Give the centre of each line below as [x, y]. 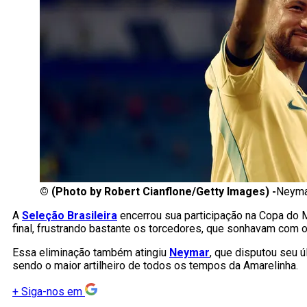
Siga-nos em [52, 292]
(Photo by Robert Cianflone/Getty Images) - [164, 192]
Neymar [189, 253]
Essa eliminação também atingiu [91, 253]
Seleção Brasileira [70, 216]
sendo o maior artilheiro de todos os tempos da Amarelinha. [155, 266]
